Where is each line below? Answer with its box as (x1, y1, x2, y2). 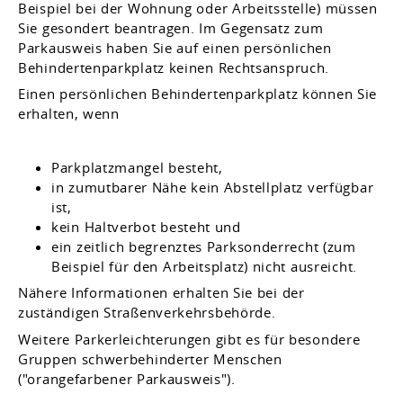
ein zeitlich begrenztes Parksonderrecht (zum (51, 237, 356, 255)
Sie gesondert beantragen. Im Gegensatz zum (18, 18, 324, 37)
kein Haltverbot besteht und (51, 217, 241, 236)
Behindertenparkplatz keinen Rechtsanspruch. (18, 58, 330, 76)
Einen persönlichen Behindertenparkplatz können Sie (18, 85, 378, 103)
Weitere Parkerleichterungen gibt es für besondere (18, 329, 361, 348)
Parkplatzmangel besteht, (51, 157, 223, 176)
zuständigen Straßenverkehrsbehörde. (18, 303, 276, 321)
